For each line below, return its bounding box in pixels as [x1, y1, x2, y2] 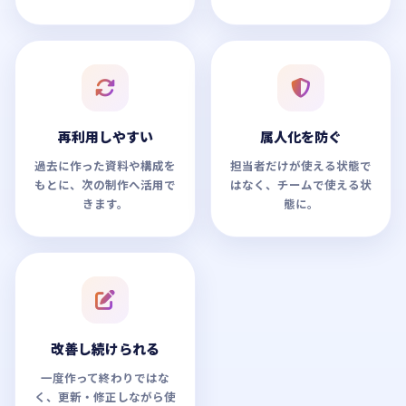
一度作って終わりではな [41, 368, 169, 386]
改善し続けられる [51, 338, 159, 358]
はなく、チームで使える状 [230, 175, 372, 193]
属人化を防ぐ [260, 126, 342, 146]
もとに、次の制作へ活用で [34, 175, 176, 193]
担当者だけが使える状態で [230, 156, 372, 174]
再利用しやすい [57, 126, 153, 146]
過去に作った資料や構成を [34, 156, 176, 174]
